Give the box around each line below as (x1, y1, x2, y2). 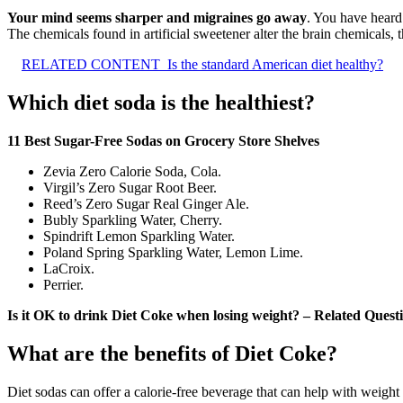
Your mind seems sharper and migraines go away (7, 10, 307, 26)
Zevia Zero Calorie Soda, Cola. (43, 163, 221, 179)
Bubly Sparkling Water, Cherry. (43, 211, 222, 228)
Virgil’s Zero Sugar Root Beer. (43, 179, 217, 195)
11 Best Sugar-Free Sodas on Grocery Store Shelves (7, 132, 319, 148)
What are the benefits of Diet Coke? (7, 341, 337, 365)
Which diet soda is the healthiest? (7, 91, 315, 114)
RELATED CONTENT (22, 57, 160, 73)
